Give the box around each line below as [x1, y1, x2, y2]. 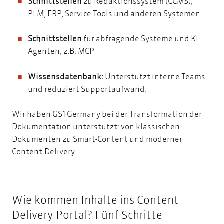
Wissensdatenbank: [28, 70, 103, 81]
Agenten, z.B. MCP [28, 45, 94, 56]
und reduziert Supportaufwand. [28, 83, 148, 94]
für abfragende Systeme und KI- [82, 33, 200, 44]
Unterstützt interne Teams [103, 70, 205, 81]
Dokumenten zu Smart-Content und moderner [12, 133, 182, 144]
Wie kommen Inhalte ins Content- [12, 193, 182, 207]
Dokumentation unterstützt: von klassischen [12, 121, 180, 132]
